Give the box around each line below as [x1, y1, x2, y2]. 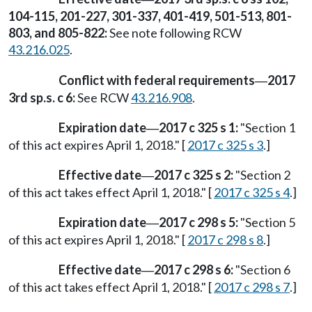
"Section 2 [233, 166, 290, 182]
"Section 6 [233, 262, 290, 278]
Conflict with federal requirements [58, 72, 255, 88]
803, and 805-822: [8, 25, 107, 41]
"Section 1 [238, 119, 295, 135]
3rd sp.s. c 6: [8, 89, 75, 105]
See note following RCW [107, 25, 242, 41]
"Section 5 [238, 214, 295, 231]
